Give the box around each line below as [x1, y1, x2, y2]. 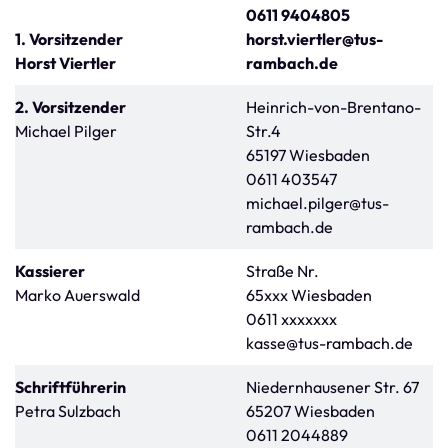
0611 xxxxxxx [246, 309, 337, 329]
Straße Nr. [246, 261, 319, 281]
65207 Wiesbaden [246, 401, 375, 421]
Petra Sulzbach [15, 401, 121, 421]
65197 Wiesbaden [246, 145, 370, 165]
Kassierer [15, 261, 85, 281]
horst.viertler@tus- [246, 29, 383, 49]
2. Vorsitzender [15, 97, 126, 117]
